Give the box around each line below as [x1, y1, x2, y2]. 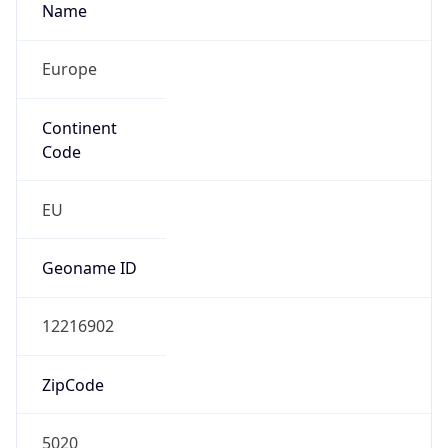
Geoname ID [41, 257, 137, 280]
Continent [41, 116, 117, 139]
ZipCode [41, 373, 104, 396]
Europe [41, 58, 97, 81]
